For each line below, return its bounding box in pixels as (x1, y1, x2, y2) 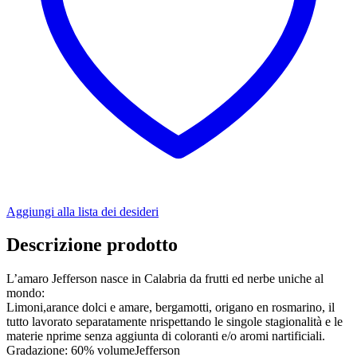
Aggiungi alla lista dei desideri (6, 204, 159, 218)
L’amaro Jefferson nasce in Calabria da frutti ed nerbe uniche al (6, 272, 324, 286)
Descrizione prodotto (6, 234, 178, 256)
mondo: (6, 286, 45, 300)
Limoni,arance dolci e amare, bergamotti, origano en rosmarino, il (6, 300, 335, 315)
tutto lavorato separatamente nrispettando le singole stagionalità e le (6, 315, 343, 329)
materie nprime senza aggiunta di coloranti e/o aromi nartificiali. (6, 329, 325, 343)
